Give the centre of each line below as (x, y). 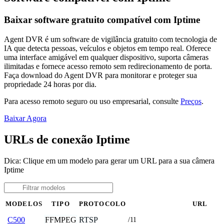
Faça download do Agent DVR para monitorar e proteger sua (100, 75)
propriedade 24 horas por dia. (50, 84)
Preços (191, 101)
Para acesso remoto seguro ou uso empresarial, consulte (92, 101)
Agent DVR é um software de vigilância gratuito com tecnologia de (110, 39)
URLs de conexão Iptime (67, 139)
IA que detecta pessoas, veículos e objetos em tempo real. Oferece (107, 48)
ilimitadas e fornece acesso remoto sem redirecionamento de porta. (108, 66)
